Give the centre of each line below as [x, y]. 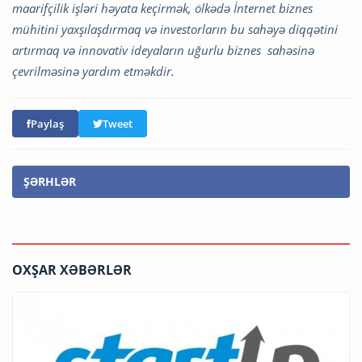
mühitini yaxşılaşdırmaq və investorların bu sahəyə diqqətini [175, 29]
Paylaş [47, 123]
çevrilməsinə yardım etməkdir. [93, 71]
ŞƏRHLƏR [50, 181]
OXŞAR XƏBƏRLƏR [72, 269]
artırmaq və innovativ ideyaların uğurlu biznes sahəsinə [163, 50]
